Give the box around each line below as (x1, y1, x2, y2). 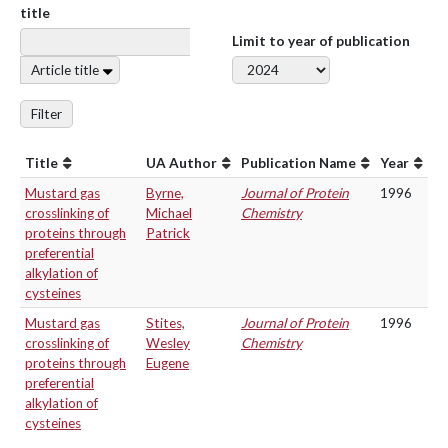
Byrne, (146, 185, 184, 201)
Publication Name (241, 155, 356, 171)
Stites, (146, 315, 185, 331)
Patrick (146, 225, 190, 241)
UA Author (146, 155, 217, 171)
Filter (31, 106, 62, 122)
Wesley (146, 335, 190, 351)
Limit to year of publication (232, 33, 410, 49)
